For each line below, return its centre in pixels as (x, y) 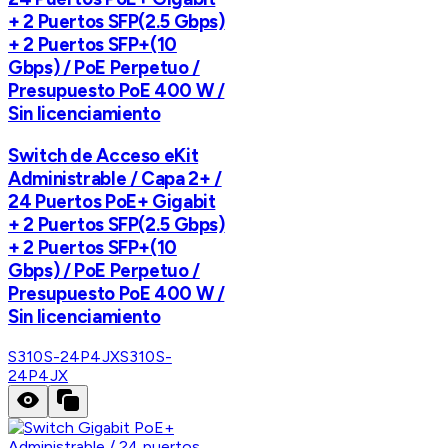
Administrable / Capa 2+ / (115, 178)
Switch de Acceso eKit (103, 155)
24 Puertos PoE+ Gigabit (112, 201)
